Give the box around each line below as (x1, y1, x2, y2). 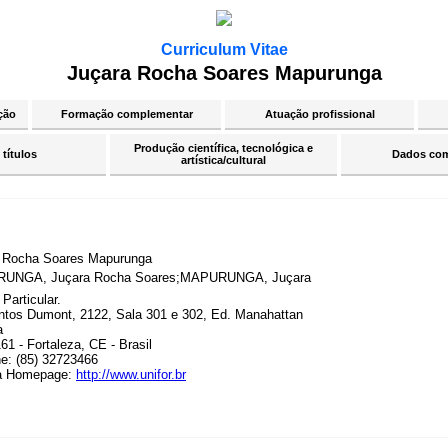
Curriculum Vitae (160, 41, 288, 58)
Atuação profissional (264, 108, 375, 120)
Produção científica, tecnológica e (134, 142, 313, 154)
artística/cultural (181, 154, 266, 166)
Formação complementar (60, 108, 193, 120)
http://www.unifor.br (76, 367, 186, 382)
